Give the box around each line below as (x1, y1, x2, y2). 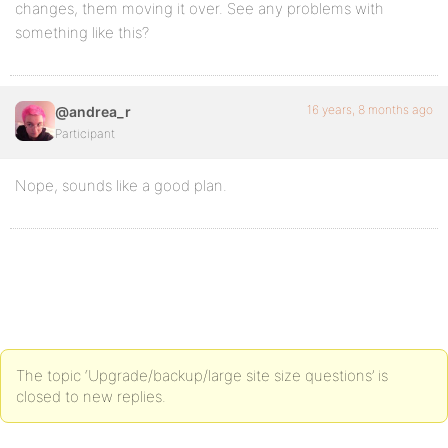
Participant (55, 126, 115, 141)
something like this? (15, 23, 149, 42)
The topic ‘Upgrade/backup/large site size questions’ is (16, 366, 388, 385)
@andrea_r (55, 103, 131, 120)
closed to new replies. (16, 387, 166, 406)
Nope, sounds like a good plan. (15, 176, 227, 195)
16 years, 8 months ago (307, 102, 433, 117)
